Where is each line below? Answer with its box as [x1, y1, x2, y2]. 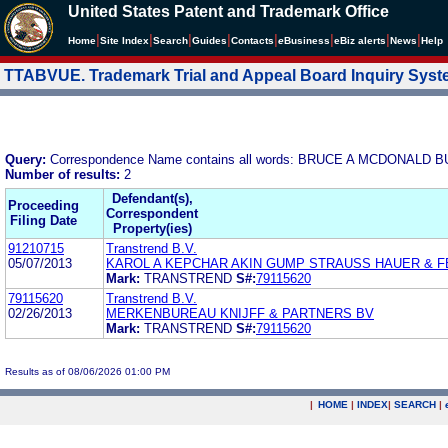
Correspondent [106, 205, 198, 221]
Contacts [231, 35, 274, 46]
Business [284, 35, 330, 46]
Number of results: [5, 166, 124, 182]
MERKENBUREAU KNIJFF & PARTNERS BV [106, 305, 374, 321]
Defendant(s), [111, 190, 193, 206]
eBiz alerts [334, 35, 386, 46]
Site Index [100, 35, 149, 46]
